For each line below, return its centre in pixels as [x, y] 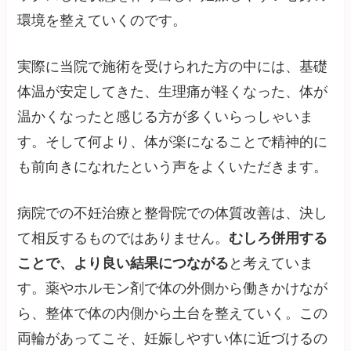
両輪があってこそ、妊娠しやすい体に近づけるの [173, 338]
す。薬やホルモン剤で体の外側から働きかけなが [173, 288]
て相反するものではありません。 [123, 238]
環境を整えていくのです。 [102, 20]
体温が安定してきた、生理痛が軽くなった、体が [173, 91]
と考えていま [271, 263]
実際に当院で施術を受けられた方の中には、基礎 [173, 66]
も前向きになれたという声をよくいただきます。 [173, 166]
